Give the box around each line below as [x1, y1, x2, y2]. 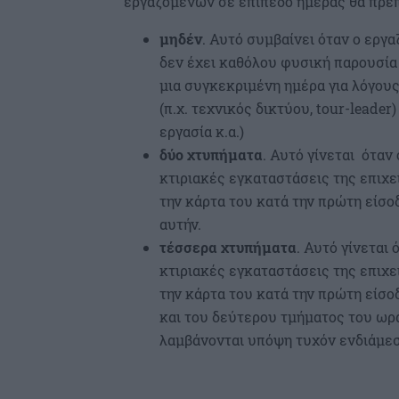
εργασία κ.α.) [159, 122, 244, 142]
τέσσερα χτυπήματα [159, 238, 297, 257]
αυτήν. [159, 215, 201, 234]
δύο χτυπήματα [159, 145, 263, 165]
